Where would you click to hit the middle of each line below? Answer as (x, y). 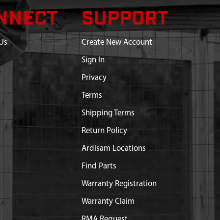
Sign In (93, 60)
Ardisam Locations (113, 149)
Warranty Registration (119, 184)
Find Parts (99, 166)
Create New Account (117, 42)
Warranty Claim (108, 202)
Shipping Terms (108, 113)
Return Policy (104, 131)
